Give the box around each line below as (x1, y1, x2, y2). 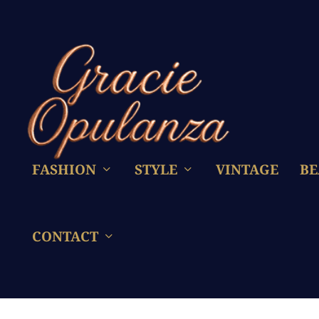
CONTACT (32, 227, 98, 246)
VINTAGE (216, 159, 278, 179)
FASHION (32, 159, 96, 179)
